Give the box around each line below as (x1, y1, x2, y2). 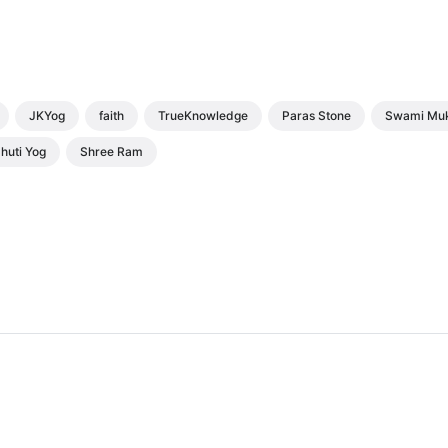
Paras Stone (282, 108, 351, 124)
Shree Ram (80, 144, 143, 160)
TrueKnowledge (158, 108, 248, 124)
